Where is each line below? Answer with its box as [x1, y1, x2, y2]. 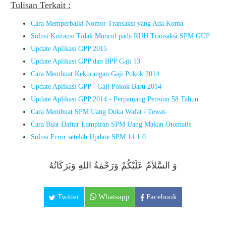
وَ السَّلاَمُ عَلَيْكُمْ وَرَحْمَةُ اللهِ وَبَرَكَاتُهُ [49, 160, 177, 171]
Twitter [55, 193, 79, 201]
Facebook [144, 193, 177, 201]
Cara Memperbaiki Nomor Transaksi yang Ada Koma [31, 20, 183, 27]
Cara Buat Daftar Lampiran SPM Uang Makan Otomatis [31, 121, 191, 128]
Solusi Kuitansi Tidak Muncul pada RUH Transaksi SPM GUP [31, 32, 210, 40]
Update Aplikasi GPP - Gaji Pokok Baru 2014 [31, 83, 161, 90]
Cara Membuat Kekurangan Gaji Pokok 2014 [31, 70, 159, 78]
